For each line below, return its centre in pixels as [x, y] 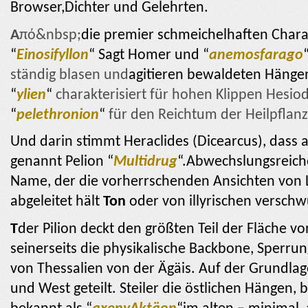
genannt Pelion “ [62, 162]
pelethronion [58, 115]
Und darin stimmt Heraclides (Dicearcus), [138, 142]
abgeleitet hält [57, 202]
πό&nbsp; [50, 35]
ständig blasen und [69, 75]
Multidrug [145, 162]
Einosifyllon [53, 55]
